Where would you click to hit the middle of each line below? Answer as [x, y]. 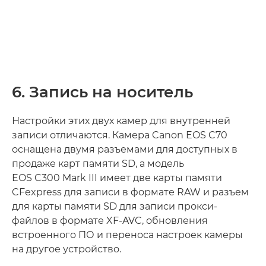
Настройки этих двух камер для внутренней [121, 121]
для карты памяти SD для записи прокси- [115, 207]
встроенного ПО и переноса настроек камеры [127, 235]
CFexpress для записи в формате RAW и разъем [130, 192]
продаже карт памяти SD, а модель [98, 164]
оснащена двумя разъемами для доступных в [125, 150]
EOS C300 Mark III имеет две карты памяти [117, 178]
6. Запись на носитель [102, 92]
